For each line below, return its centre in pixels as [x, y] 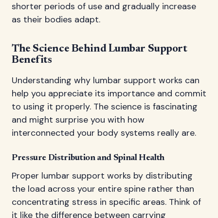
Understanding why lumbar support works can [106, 81]
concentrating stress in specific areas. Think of [106, 202]
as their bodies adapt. [56, 20]
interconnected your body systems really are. [104, 133]
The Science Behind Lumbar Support [100, 49]
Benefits [32, 61]
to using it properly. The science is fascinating [105, 107]
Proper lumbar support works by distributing [102, 176]
